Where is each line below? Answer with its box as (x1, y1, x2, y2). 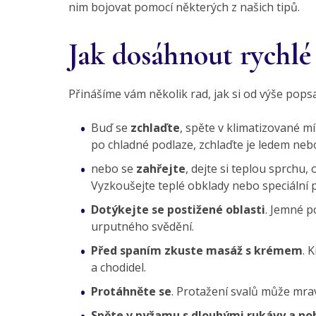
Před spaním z (91, 243, 171, 259)
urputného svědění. (91, 219, 194, 235)
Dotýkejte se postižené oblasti (91, 202, 265, 218)
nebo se (91, 161, 133, 177)
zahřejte (133, 161, 186, 177)
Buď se (91, 120, 128, 136)
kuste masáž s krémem (171, 243, 303, 259)
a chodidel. (91, 260, 146, 276)
